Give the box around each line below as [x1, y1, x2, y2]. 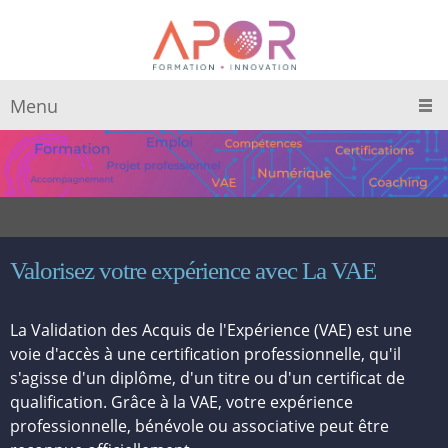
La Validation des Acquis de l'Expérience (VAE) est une [10, 319, 412, 341]
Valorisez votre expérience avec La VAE [10, 257, 376, 284]
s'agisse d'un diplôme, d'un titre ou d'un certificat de [10, 367, 405, 389]
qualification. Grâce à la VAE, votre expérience [10, 391, 353, 413]
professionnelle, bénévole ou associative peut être [10, 415, 389, 437]
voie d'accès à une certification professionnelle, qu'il [10, 343, 401, 365]
